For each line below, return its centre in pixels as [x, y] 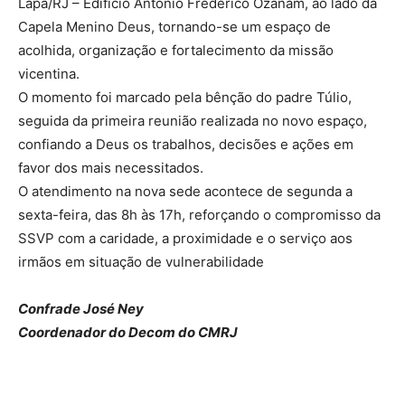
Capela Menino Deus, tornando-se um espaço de [174, 26]
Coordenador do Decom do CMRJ [128, 332]
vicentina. [49, 73]
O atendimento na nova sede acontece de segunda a [185, 191]
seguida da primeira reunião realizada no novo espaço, [193, 120]
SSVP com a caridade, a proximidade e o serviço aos [185, 238]
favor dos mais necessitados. [111, 167]
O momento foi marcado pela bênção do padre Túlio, [185, 97]
